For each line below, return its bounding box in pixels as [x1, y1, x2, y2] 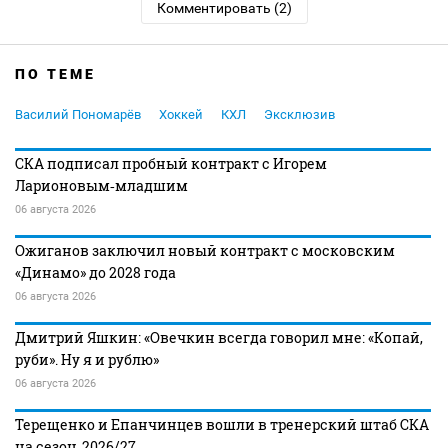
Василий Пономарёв [15, 107, 141, 122]
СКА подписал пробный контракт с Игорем [15, 154, 327, 173]
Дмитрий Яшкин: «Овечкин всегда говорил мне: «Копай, [15, 328, 423, 347]
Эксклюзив [264, 107, 335, 122]
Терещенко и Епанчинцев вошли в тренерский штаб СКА [15, 415, 429, 434]
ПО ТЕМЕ [15, 66, 96, 82]
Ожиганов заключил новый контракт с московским [15, 241, 395, 260]
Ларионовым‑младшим [15, 176, 188, 195]
